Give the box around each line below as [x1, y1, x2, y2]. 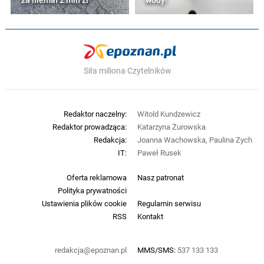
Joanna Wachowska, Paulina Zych [137, 135, 252, 145]
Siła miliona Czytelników [84, 65, 171, 77]
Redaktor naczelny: [64, 109, 127, 119]
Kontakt [137, 212, 163, 222]
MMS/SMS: [137, 245, 177, 255]
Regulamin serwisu [137, 199, 201, 209]
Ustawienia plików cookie [42, 199, 127, 209]
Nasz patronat [137, 173, 184, 183]
